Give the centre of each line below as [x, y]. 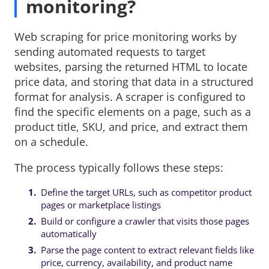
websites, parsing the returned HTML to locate [131, 67]
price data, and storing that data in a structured [134, 82]
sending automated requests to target [110, 52]
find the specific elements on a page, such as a [133, 112]
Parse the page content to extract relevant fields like [147, 250]
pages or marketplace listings [101, 205]
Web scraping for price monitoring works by [125, 37]
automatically [68, 234]
